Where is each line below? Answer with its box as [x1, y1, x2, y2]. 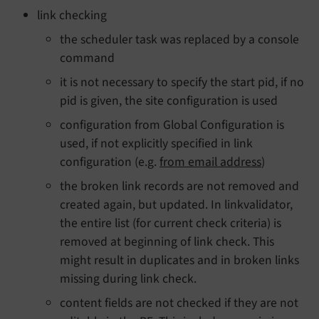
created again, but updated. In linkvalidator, [60, 195, 293, 214]
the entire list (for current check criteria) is [60, 214, 281, 232]
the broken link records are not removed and [60, 177, 299, 195]
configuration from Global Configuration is [60, 115, 284, 134]
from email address [159, 152, 261, 171]
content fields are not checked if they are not [60, 293, 298, 312]
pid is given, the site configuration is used [60, 91, 278, 110]
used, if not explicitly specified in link [60, 134, 253, 152]
